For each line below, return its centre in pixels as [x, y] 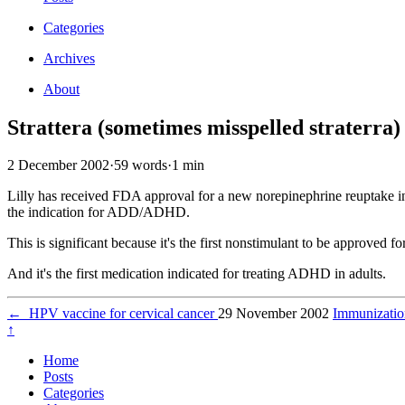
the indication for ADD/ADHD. [100, 212]
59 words [141, 165]
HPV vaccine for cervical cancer [120, 314]
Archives [69, 58]
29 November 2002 [273, 314]
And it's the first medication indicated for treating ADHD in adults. [197, 274]
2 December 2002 [58, 165]
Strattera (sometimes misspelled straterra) [204, 127]
